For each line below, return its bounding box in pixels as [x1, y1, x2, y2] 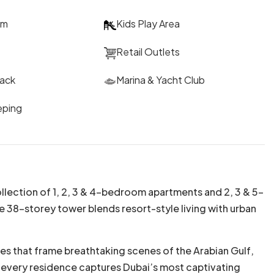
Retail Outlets [116, 45, 180, 58]
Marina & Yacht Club [116, 73, 206, 86]
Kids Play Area [116, 17, 180, 30]
